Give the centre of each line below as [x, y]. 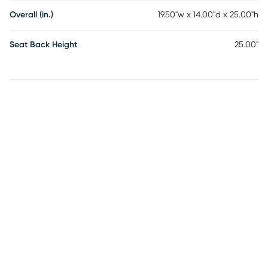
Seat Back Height [43, 45]
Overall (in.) [31, 15]
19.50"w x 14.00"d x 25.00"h [208, 15]
